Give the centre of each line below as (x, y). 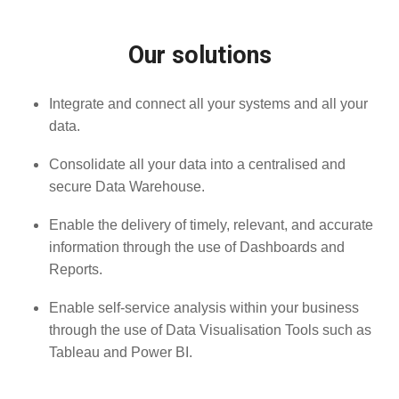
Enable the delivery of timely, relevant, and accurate (211, 225)
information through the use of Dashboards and (197, 248)
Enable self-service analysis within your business (204, 308)
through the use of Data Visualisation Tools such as (210, 330)
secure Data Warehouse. (127, 187)
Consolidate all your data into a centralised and (197, 165)
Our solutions (199, 56)
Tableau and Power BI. (121, 353)
